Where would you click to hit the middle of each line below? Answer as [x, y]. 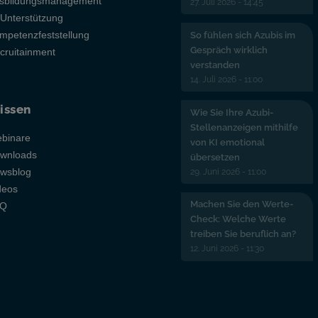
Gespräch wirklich [229, 50]
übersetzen [215, 157]
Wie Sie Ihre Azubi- [231, 112]
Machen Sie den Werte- [241, 204]
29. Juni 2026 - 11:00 [228, 171]
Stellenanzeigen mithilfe [244, 127]
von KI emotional [227, 142]
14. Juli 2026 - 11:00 [226, 79]
